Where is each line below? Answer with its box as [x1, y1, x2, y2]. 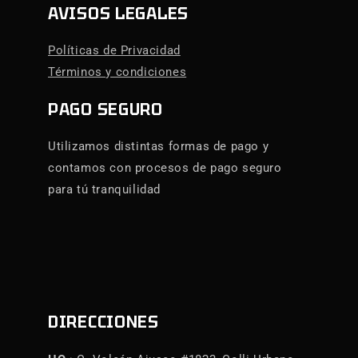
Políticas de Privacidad [48, 43, 181, 58]
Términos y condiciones [48, 65, 187, 80]
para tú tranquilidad [48, 182, 161, 197]
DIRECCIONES [48, 312, 159, 333]
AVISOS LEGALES [48, 2, 189, 24]
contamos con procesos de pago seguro [48, 161, 282, 176]
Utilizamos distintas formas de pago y [48, 139, 269, 154]
